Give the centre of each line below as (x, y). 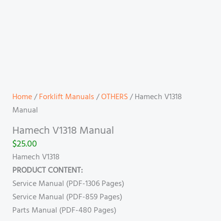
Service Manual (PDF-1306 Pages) (68, 184)
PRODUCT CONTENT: (47, 171)
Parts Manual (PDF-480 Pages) (64, 211)
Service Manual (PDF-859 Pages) (67, 198)
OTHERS (114, 97)
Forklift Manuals (66, 97)
